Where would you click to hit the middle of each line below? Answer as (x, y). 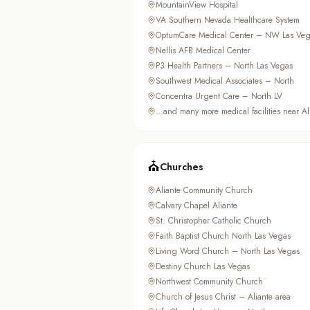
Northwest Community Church (209, 282)
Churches (182, 167)
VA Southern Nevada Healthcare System (228, 20)
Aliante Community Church (204, 191)
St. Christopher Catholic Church (213, 221)
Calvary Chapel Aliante (197, 206)
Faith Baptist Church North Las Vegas (223, 236)
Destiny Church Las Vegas (203, 267)
